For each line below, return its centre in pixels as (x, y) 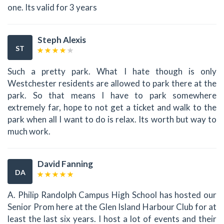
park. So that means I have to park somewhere (112, 95)
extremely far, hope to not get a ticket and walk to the (112, 107)
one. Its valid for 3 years (52, 7)
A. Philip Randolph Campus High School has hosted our (112, 195)
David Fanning (65, 163)
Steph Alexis (62, 40)
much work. (29, 131)
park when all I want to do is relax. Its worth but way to (112, 119)
